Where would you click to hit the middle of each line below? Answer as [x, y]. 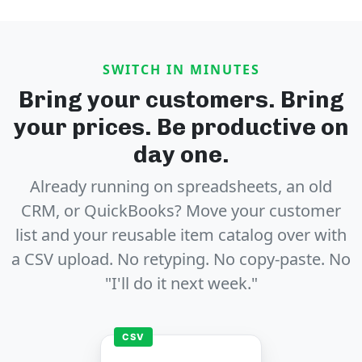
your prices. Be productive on [181, 127]
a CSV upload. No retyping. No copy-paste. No [181, 259]
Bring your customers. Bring [181, 100]
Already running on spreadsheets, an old [181, 187]
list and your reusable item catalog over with [181, 235]
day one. [181, 155]
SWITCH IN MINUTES [181, 70]
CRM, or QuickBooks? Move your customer [181, 211]
